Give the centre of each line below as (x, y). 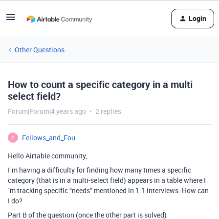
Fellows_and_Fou (49, 138)
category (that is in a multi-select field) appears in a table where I (107, 180)
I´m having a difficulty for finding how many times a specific (99, 170)
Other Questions (40, 50)
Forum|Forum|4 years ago (47, 111)
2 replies (108, 111)
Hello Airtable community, (47, 156)
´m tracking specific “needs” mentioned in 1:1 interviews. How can (108, 190)
